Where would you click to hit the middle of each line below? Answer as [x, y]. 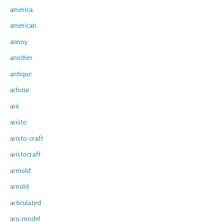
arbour [20, 90]
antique [21, 73]
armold [20, 170]
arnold [19, 186]
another [21, 57]
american [23, 25]
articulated [26, 202]
